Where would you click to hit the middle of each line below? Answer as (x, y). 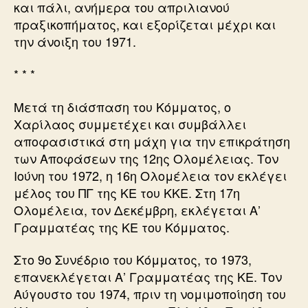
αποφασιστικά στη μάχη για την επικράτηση (152, 141)
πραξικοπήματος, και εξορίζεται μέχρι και (145, 24)
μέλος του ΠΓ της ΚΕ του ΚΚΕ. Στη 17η (127, 192)
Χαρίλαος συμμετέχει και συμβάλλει (130, 123)
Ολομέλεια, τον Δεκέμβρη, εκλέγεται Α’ (137, 209)
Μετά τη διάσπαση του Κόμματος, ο (122, 106)
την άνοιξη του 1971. (75, 41)
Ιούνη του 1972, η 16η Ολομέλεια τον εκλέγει (150, 175)
